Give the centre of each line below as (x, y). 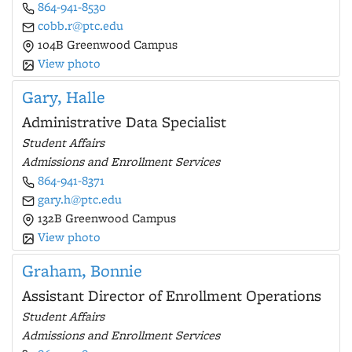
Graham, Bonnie (82, 271)
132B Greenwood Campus (105, 218)
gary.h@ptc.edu (80, 199)
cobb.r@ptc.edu (81, 26)
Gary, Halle (64, 97)
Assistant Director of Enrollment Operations (172, 295)
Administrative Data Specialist (124, 122)
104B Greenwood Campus (106, 44)
